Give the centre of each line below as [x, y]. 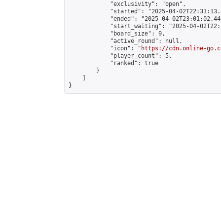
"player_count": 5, [120, 56]
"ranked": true [113, 63]
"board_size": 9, [117, 34]
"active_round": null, [126, 41]
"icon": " [105, 48]
